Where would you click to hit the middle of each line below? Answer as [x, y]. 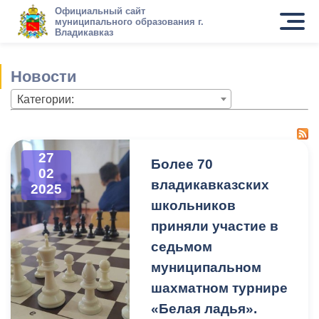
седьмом [182, 247]
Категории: [46, 99]
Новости [44, 77]
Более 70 [182, 164]
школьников [194, 205]
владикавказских [210, 185]
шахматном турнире [220, 288]
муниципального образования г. [129, 21]
